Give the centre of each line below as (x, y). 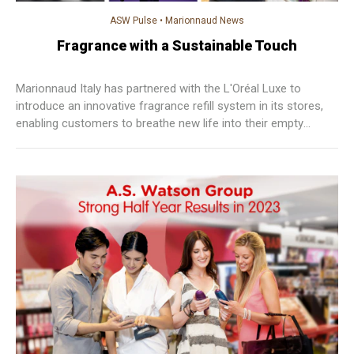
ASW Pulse (134, 21)
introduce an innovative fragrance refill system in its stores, (169, 106)
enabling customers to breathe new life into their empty (160, 124)
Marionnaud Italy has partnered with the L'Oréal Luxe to (158, 89)
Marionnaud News (205, 21)
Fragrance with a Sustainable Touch (177, 46)
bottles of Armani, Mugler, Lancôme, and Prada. (139, 141)
